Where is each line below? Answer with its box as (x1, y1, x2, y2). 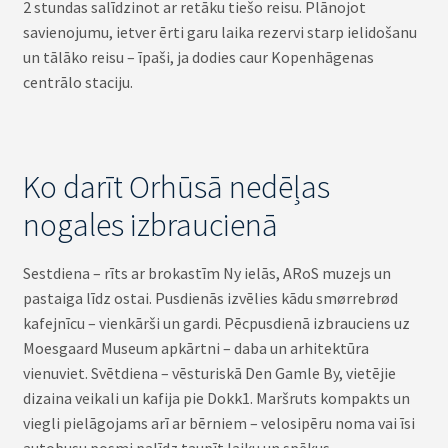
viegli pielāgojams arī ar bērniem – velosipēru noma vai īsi (22, 413, 415, 434)
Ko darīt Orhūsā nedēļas (22, 167, 330, 207)
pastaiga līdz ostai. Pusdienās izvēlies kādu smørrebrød (22, 288, 398, 309)
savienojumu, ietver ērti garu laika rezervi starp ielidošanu (22, 21, 417, 42)
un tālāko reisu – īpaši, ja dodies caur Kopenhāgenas (22, 46, 374, 67)
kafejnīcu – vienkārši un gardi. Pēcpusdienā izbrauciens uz (22, 313, 410, 334)
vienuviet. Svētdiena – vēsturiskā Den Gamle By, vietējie (22, 363, 396, 384)
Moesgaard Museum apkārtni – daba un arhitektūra (22, 338, 369, 359)
